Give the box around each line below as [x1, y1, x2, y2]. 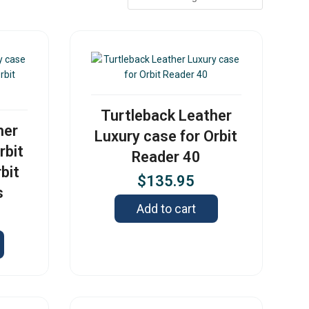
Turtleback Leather [100, 107, 232, 125]
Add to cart [136, 201, 196, 217]
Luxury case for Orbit [94, 128, 238, 146]
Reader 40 [131, 148, 201, 166]
